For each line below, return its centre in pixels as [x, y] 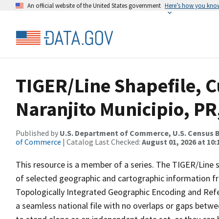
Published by [38, 133]
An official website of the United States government [94, 5]
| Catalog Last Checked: [101, 142]
